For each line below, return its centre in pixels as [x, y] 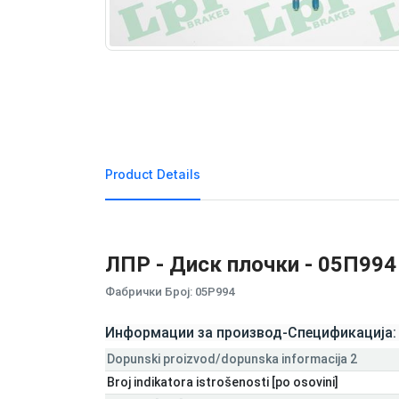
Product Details [153, 174]
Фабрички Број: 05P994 [170, 291]
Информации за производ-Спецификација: [251, 332]
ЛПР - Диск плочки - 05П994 [251, 264]
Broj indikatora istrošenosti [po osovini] [223, 382]
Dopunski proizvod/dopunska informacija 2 [232, 358]
